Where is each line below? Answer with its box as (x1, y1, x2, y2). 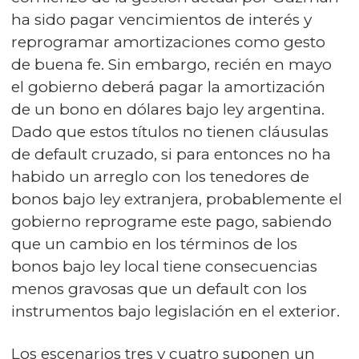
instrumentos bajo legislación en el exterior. (11, 302, 344, 321)
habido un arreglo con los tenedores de (11, 167, 309, 186)
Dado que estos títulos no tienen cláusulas (11, 123, 329, 141)
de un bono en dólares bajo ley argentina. (11, 100, 325, 119)
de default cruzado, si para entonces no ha (11, 145, 331, 163)
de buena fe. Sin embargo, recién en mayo (11, 55, 332, 74)
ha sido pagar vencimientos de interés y (11, 10, 312, 29)
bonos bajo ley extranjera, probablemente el (11, 190, 342, 208)
